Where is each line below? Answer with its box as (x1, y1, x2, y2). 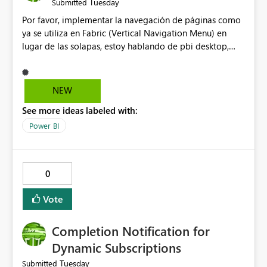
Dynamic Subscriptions (52, 238, 181, 257)
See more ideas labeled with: (22, 104, 138, 117)
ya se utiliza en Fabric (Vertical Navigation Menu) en (22, 27, 226, 39)
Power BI (29, 120, 59, 131)
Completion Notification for (52, 222, 210, 240)
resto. (22, 66, 44, 79)
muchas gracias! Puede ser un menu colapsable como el (22, 53, 241, 66)
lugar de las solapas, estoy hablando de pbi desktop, (22, 40, 229, 52)
